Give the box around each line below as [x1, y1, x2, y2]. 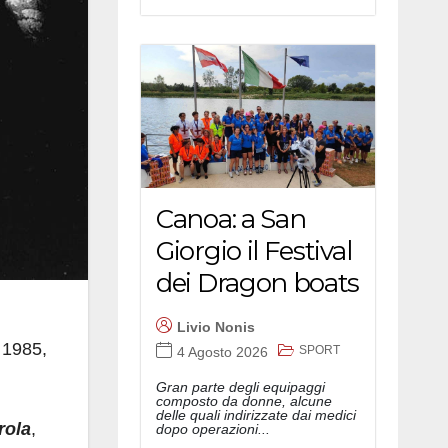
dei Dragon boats [156, 267, 360, 300]
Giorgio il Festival [156, 235, 352, 268]
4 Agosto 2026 [177, 343, 268, 360]
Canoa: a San [156, 203, 306, 236]
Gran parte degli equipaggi [156, 379, 325, 396]
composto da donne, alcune [156, 393, 332, 410]
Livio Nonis [177, 318, 255, 335]
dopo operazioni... [156, 421, 270, 438]
